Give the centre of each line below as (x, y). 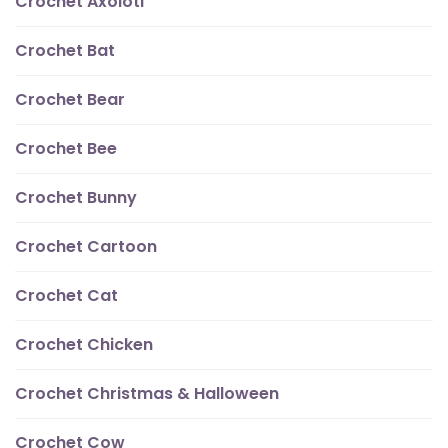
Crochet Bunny (76, 198)
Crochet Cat (66, 296)
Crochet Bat (65, 51)
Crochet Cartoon (86, 247)
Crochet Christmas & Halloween (147, 394)
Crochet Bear (70, 100)
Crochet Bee (66, 149)
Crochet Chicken (84, 345)
